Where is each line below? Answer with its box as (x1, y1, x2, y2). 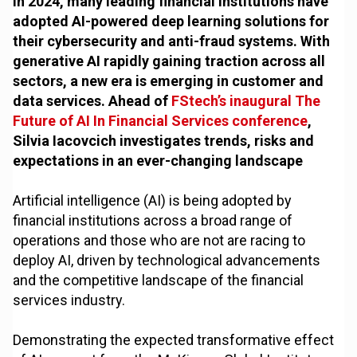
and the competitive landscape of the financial (13, 272, 304, 289)
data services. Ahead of (13, 92, 172, 110)
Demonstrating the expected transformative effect (13, 331, 335, 349)
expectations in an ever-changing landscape (13, 152, 304, 170)
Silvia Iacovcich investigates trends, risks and (13, 132, 315, 150)
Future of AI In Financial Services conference (13, 112, 308, 130)
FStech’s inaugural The (171, 92, 321, 110)
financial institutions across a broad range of (13, 212, 293, 229)
